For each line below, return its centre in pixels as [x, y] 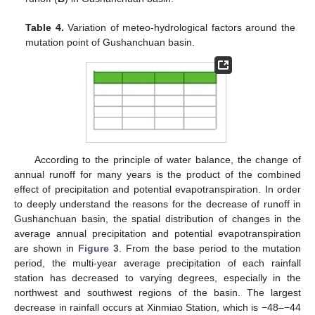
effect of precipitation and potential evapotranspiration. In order [157, 189]
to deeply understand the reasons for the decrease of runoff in [157, 204]
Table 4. [45, 27]
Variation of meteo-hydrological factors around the [179, 27]
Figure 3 [99, 249]
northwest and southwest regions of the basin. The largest [157, 293]
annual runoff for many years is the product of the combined [157, 175]
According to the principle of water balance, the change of [167, 160]
